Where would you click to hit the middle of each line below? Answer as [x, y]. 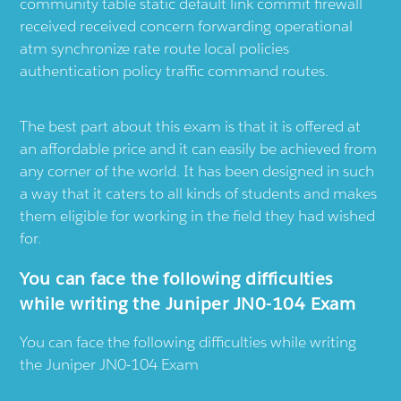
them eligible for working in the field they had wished [198, 215]
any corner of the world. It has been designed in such [197, 171]
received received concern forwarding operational [187, 26]
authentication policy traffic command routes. [175, 70]
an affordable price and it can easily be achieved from [199, 148]
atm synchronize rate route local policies [155, 48]
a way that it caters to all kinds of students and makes [199, 193]
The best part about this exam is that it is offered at [191, 126]
